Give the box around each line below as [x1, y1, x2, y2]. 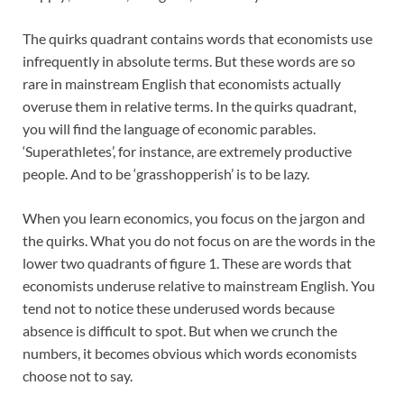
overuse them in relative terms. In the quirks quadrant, [23, 97, 356, 115]
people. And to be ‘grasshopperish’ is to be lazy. [23, 165, 309, 183]
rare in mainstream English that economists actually [23, 75, 341, 93]
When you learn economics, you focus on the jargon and [23, 209, 365, 227]
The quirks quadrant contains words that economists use [23, 30, 372, 48]
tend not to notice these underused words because [23, 299, 335, 317]
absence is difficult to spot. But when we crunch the [23, 322, 337, 340]
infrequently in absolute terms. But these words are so [23, 52, 355, 70]
